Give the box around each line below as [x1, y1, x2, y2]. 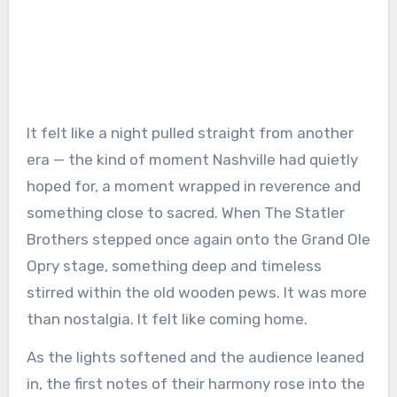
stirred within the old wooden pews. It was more [26, 284, 367, 302]
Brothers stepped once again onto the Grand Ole [26, 230, 370, 249]
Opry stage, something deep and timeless [26, 257, 322, 276]
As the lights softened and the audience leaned [26, 348, 364, 367]
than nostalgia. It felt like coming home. [26, 310, 307, 329]
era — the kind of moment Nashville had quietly [26, 151, 358, 169]
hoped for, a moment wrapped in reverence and [26, 177, 361, 196]
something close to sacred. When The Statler [26, 204, 345, 222]
